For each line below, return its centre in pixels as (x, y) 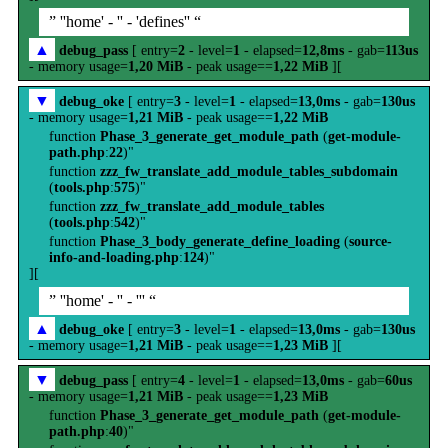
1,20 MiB (155, 66)
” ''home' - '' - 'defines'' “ (125, 21)
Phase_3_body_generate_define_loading (220, 241)
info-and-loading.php (114, 257)
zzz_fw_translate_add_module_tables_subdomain (249, 171)
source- (370, 241)
